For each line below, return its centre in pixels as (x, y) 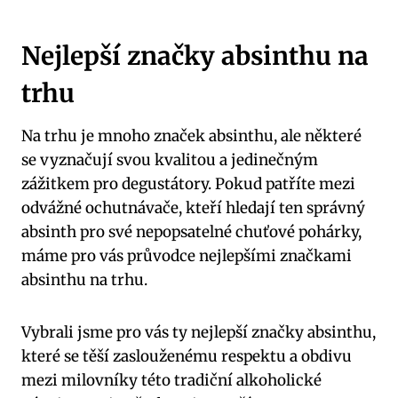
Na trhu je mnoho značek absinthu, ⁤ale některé (191, 136)
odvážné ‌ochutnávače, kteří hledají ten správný (193, 208)
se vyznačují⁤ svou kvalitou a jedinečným (170, 160)
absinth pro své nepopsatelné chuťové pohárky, (191, 232)
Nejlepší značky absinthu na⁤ (195, 56)
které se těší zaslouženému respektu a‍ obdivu (187, 357)
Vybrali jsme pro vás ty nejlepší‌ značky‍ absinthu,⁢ (199, 333)
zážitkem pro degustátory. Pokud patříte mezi (188, 184)
